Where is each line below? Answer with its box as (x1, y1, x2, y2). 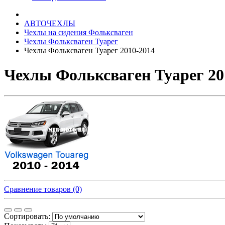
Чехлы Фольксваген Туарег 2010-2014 (24, 46, 155, 55)
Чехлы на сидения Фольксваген (24, 28, 133, 37)
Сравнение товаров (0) (4, 184, 82, 193)
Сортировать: (4, 211, 50, 220)
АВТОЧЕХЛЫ (24, 19, 75, 28)
